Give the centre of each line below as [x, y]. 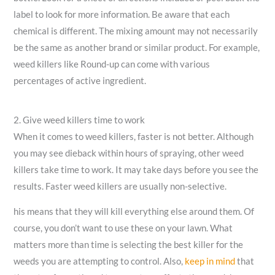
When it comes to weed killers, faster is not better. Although [134, 136]
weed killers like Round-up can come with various [112, 64]
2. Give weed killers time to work [79, 120]
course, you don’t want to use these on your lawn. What [123, 228]
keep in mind [210, 261]
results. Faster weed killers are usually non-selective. [120, 186]
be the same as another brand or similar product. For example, [137, 47]
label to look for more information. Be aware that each [122, 14]
